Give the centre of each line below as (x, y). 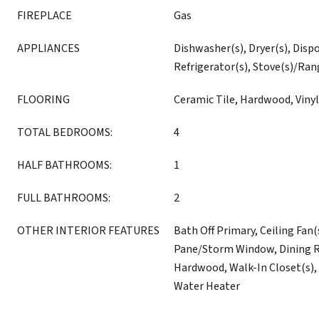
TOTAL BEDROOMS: (65, 132)
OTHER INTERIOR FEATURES (88, 231)
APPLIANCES (48, 48)
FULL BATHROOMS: (64, 198)
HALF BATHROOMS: (64, 165)
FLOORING (43, 100)
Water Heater (207, 286)
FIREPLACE (45, 16)
